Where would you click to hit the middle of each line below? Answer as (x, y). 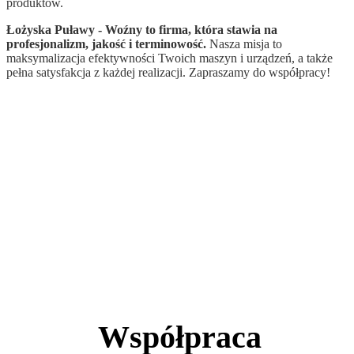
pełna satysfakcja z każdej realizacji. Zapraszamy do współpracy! (168, 72)
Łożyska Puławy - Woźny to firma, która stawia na (142, 29)
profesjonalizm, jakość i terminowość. (106, 43)
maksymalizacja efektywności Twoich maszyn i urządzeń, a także (169, 58)
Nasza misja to (244, 43)
